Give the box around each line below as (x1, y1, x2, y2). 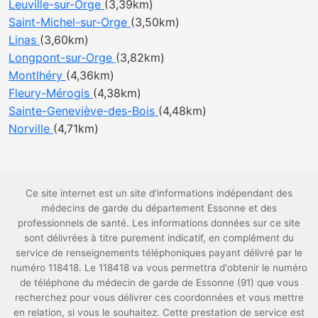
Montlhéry (9, 68, 66, 82)
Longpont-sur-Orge (9, 50, 116, 65)
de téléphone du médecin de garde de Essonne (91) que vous (19, 277, 299, 288)
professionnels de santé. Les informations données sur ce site (18, 217, 300, 229)
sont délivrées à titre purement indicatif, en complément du (24, 232, 294, 243)
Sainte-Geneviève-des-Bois (9, 104, 158, 118)
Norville (9, 121, 53, 136)
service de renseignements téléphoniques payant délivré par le (16, 247, 302, 258)
